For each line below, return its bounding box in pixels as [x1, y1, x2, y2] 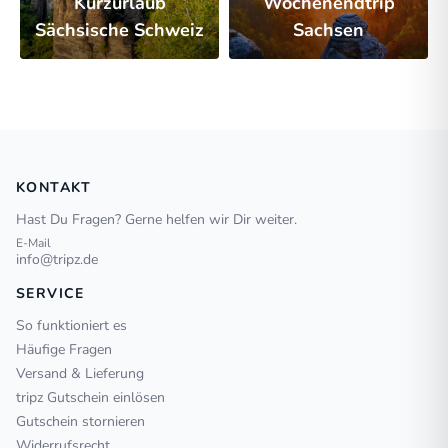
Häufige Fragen [16, 340, 112, 360]
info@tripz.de [16, 250, 98, 270]
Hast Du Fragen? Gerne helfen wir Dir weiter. [16, 210, 297, 230]
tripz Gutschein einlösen [16, 388, 165, 408]
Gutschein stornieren [16, 412, 145, 432]
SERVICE [16, 284, 85, 304]
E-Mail [16, 235, 51, 252]
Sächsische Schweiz [35, 18, 204, 43]
